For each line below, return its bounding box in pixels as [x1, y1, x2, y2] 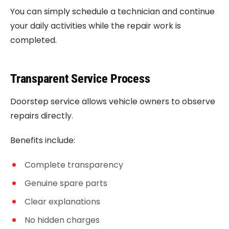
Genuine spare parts [25, 177, 107, 189]
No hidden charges [25, 214, 100, 226]
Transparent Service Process [10, 72, 150, 86]
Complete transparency [25, 159, 123, 171]
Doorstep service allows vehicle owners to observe [10, 96, 215, 107]
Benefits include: [10, 134, 75, 146]
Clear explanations [25, 196, 100, 208]
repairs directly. [10, 110, 73, 122]
